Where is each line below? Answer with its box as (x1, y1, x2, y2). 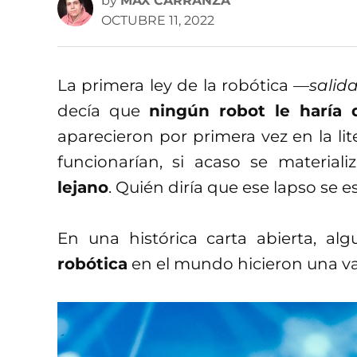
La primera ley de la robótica (57, 75, 294, 95)
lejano (57, 177, 108, 197)
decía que (57, 100, 149, 120)
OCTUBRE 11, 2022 (101, 12, 214, 28)
